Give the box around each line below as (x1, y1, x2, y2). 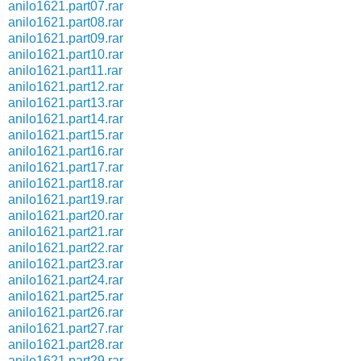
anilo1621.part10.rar (8, 47, 123, 61)
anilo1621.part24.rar (8, 272, 123, 287)
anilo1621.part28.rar (8, 337, 123, 351)
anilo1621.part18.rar (8, 176, 123, 190)
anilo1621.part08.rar (8, 15, 123, 29)
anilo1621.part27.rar (8, 321, 123, 335)
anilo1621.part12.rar (8, 79, 123, 93)
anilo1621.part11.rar (8, 63, 122, 77)
